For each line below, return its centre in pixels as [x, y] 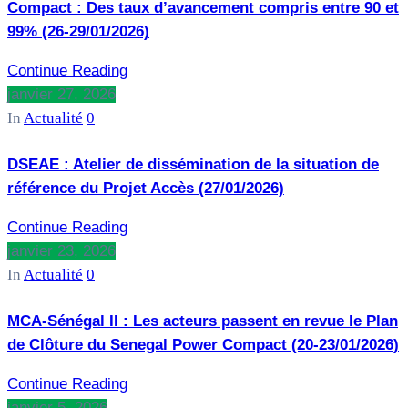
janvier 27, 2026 [61, 94]
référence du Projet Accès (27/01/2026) [146, 188]
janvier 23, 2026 [61, 251]
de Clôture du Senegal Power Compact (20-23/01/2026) [203, 345]
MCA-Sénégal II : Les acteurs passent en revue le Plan [203, 321]
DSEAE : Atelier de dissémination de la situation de [193, 164]
